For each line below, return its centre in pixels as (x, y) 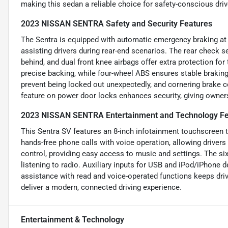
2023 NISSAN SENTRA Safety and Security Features (117, 24)
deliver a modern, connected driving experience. (101, 188)
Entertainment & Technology (73, 220)
